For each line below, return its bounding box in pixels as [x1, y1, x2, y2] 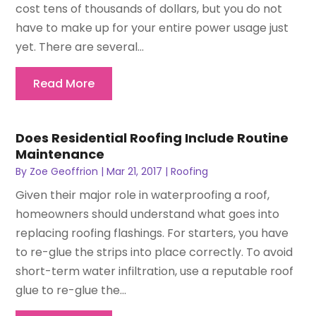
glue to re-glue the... [16, 282, 127, 299]
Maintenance [16, 145, 105, 164]
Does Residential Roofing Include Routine [16, 129, 289, 147]
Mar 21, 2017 [107, 164, 163, 179]
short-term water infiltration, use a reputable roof [16, 263, 294, 280]
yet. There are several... [16, 39, 145, 56]
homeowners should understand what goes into [16, 206, 280, 223]
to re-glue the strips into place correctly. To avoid [16, 244, 293, 261]
